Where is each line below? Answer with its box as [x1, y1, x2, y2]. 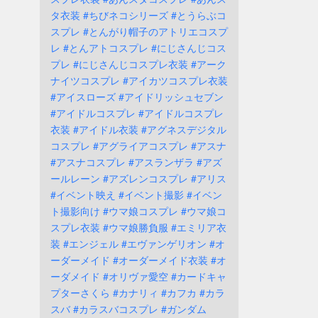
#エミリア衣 [171, 220, 226, 234]
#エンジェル [63, 236, 119, 251]
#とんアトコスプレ [63, 40, 148, 55]
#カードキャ [171, 269, 226, 283]
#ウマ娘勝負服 [103, 220, 168, 234]
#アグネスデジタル [141, 122, 226, 136]
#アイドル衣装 [73, 122, 138, 136]
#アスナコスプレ [50, 155, 126, 169]
